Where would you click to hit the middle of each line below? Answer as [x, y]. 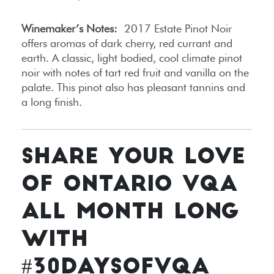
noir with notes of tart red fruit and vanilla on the [135, 73]
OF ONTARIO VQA [129, 186]
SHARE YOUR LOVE [133, 158]
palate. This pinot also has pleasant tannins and [133, 87]
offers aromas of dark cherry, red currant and [127, 43]
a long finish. [52, 102]
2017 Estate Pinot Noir [175, 29]
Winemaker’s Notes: [69, 29]
